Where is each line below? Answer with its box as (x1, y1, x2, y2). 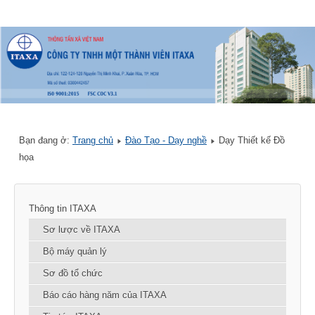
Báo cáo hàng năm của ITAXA (43, 290, 167, 301)
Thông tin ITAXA (29, 203, 96, 214)
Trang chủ (72, 135, 113, 146)
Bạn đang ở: (19, 135, 72, 146)
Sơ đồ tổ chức (43, 268, 103, 279)
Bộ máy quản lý (43, 246, 107, 257)
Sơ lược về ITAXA (43, 224, 120, 236)
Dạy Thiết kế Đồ (219, 135, 285, 146)
